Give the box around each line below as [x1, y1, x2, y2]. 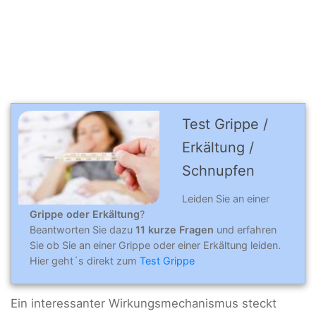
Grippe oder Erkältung [30, 208, 140, 221]
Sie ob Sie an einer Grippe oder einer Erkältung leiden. [30, 239, 281, 252]
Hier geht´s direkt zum [30, 255, 140, 267]
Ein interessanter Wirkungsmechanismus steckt [11, 296, 276, 310]
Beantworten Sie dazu [30, 224, 135, 236]
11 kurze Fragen [135, 224, 214, 236]
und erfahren [214, 224, 276, 236]
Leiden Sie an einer [182, 193, 269, 205]
